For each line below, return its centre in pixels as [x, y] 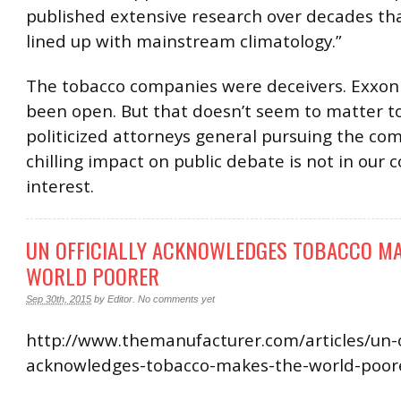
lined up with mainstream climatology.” [184, 42]
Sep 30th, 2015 [59, 299]
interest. [60, 186]
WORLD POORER [93, 275]
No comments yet [176, 299]
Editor [120, 299]
